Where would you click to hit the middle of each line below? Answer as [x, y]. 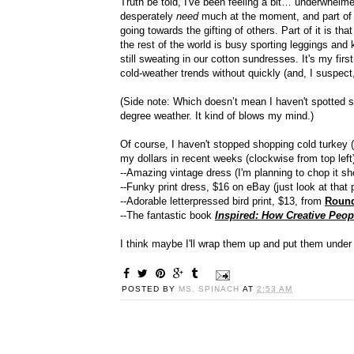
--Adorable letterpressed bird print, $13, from [222, 201]
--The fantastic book [168, 216]
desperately [148, 17]
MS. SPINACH [211, 289]
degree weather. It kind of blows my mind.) [217, 116]
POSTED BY [150, 289]
